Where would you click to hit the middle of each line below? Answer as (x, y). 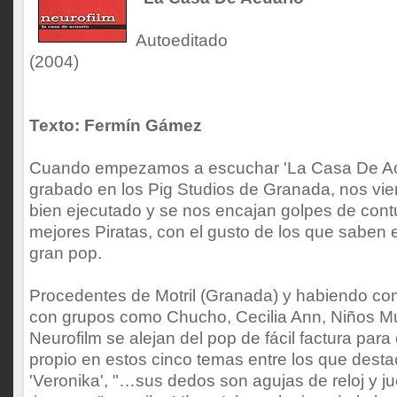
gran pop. (66, 253)
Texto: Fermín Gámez (116, 125)
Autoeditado (182, 40)
